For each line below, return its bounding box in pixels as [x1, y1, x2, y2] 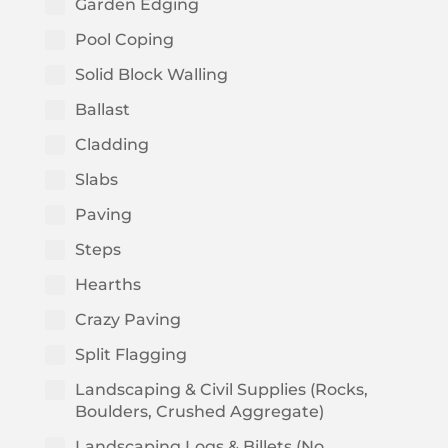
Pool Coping [74, 30, 174, 50]
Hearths [74, 275, 141, 295]
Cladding [74, 135, 149, 155]
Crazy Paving [74, 310, 181, 330]
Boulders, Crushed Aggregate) [74, 402, 324, 422]
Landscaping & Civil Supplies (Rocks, [74, 380, 368, 400]
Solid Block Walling [74, 65, 228, 85]
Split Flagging [74, 345, 187, 365]
